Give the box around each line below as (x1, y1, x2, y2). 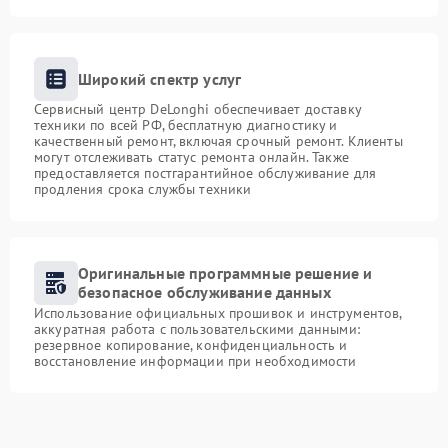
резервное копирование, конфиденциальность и (34, 336, 348, 354)
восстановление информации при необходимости (34, 352, 357, 370)
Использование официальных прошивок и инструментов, (34, 304, 402, 322)
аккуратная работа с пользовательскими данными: (34, 320, 360, 338)
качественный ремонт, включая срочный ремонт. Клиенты (34, 132, 403, 150)
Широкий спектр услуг (78, 68, 242, 89)
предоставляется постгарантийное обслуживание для (34, 164, 377, 182)
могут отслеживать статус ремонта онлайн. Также (34, 148, 349, 166)
